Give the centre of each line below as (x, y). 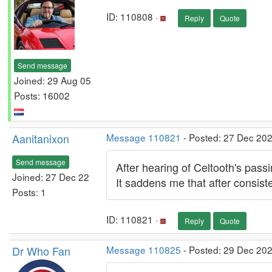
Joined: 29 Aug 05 (53, 80)
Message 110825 (144, 250)
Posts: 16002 (42, 95)
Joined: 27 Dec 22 (51, 176)
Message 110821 (144, 137)
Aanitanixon (41, 138)
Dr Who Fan (41, 251)
